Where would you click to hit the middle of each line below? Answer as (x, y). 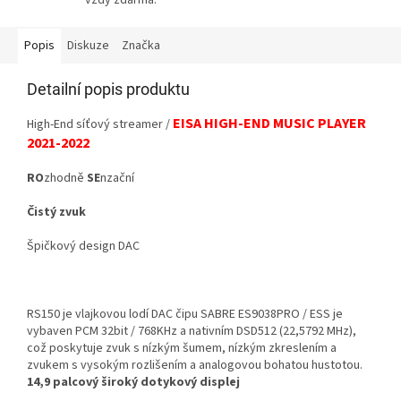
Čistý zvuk (56, 213)
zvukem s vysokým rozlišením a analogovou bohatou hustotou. (195, 366)
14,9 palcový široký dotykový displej (133, 383)
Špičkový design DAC (83, 247)
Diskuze (88, 46)
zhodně (65, 179)
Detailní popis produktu (108, 90)
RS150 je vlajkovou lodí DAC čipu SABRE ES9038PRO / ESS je (185, 315)
